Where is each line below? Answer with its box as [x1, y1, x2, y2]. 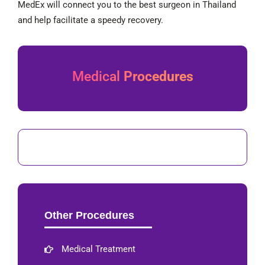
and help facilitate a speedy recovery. [18, 15, 163, 26]
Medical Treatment [61, 244, 135, 255]
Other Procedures [44, 209, 134, 222]
